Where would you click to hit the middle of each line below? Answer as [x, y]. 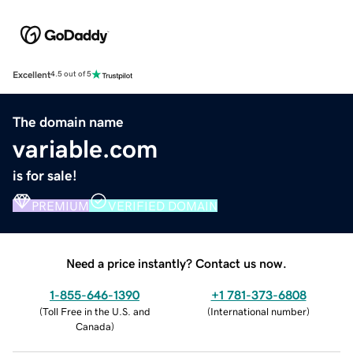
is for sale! [45, 175]
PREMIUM [60, 205]
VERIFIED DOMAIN [163, 205]
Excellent [32, 74]
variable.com [85, 149]
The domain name [68, 122]
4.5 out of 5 [71, 74]
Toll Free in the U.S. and [96, 311]
